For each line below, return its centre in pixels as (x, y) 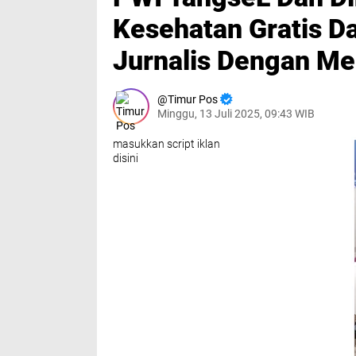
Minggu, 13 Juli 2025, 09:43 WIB (236, 114)
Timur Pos (193, 99)
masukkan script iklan (166, 144)
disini (126, 158)
